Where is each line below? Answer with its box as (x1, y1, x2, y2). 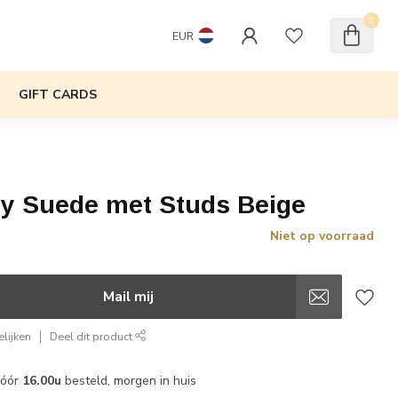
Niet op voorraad (269, 227, 374, 244)
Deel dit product (50, 329, 136, 344)
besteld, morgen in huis (61, 372, 197, 389)
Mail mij (102, 287, 154, 306)
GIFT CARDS (19, 86, 97, 103)
